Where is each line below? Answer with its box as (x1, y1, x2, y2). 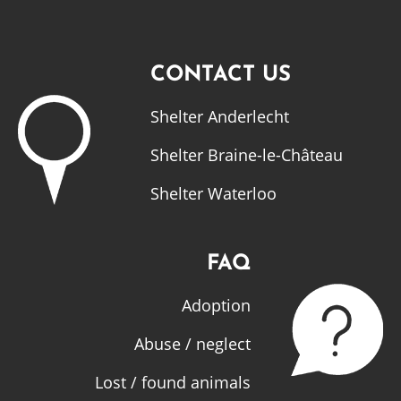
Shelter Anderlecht (150, 106, 289, 127)
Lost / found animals (95, 371, 251, 393)
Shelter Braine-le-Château (150, 144, 343, 166)
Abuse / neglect (134, 333, 251, 354)
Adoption (182, 294, 251, 316)
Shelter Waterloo (150, 183, 277, 204)
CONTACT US (150, 64, 291, 86)
